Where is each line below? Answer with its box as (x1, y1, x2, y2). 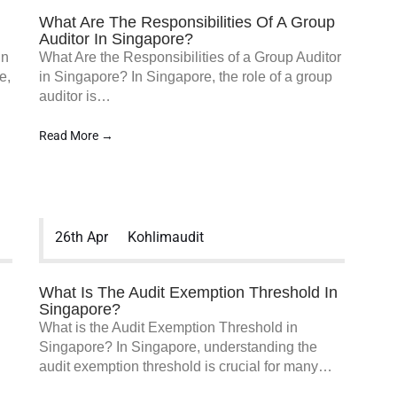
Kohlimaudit (127, 229, 204, 245)
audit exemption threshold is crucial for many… (39, 359, 332, 374)
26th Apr (55, 229, 108, 245)
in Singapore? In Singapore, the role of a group (39, 69, 332, 84)
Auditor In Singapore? (39, 30, 193, 48)
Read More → (39, 128, 113, 143)
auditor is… (39, 89, 111, 104)
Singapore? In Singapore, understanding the (39, 339, 317, 354)
